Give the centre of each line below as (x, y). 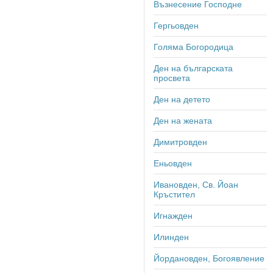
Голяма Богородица (193, 47)
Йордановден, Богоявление (209, 258)
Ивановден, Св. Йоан (196, 184)
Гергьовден (176, 25)
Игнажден (173, 215)
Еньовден (173, 163)
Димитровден (180, 142)
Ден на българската (193, 68)
